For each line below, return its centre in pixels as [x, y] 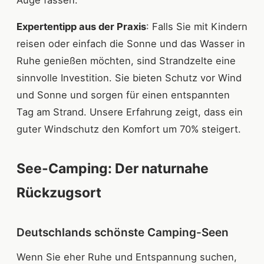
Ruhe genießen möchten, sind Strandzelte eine [126, 61]
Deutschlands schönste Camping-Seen [123, 233]
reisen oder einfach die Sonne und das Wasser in [131, 44]
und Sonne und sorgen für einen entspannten [123, 95]
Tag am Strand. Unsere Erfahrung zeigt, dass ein [130, 112]
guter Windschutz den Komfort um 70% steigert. [129, 129]
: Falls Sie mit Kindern [197, 27]
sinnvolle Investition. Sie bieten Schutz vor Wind [129, 78]
